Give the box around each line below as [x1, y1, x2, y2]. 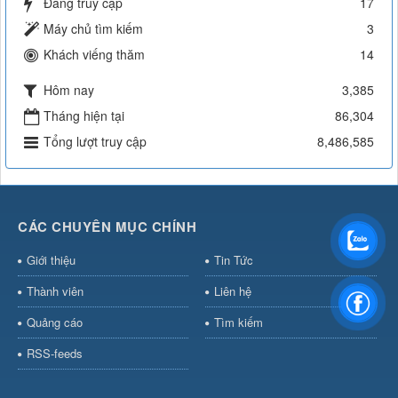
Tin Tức [213, 251, 253, 268]
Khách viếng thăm [44, 44, 145, 63]
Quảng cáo [27, 313, 83, 330]
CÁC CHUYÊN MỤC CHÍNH [18, 216, 196, 236]
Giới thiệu [27, 251, 76, 268]
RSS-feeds [27, 344, 83, 362]
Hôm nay [44, 80, 94, 99]
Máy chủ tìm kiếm [44, 19, 143, 37]
